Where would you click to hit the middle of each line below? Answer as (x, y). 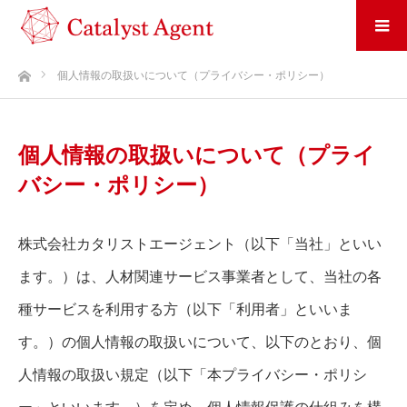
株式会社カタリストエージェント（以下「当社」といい (200, 243)
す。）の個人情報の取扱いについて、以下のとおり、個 (200, 342)
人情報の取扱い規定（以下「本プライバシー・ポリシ (193, 374)
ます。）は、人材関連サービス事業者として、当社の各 (200, 276)
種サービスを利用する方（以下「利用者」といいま (185, 309)
